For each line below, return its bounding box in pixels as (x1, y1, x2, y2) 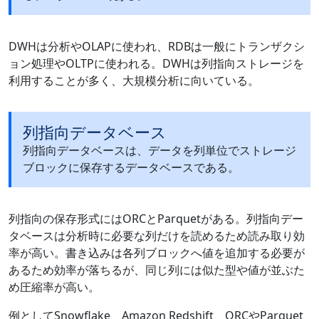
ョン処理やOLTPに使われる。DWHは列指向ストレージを (9, 56, 304, 72)
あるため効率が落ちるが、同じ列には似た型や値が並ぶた (9, 262, 305, 278)
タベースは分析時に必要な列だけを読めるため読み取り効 (9, 228, 305, 244)
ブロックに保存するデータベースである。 (23, 159, 239, 176)
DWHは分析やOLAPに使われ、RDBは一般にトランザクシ (9, 38, 305, 55)
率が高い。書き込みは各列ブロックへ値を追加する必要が (9, 245, 305, 261)
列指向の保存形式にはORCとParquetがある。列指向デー (9, 211, 303, 227)
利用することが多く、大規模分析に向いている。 (9, 73, 259, 89)
